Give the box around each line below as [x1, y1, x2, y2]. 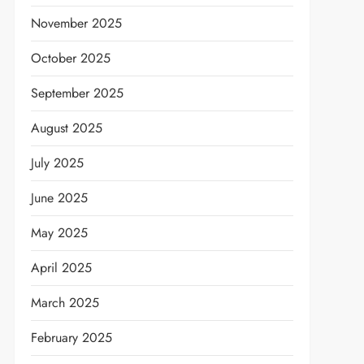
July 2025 [30, 154, 84, 172]
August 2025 [30, 119, 102, 137]
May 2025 [30, 223, 88, 242]
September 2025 [30, 84, 123, 102]
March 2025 [30, 293, 99, 312]
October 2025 [30, 49, 110, 67]
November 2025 [30, 14, 122, 32]
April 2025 [30, 258, 92, 277]
